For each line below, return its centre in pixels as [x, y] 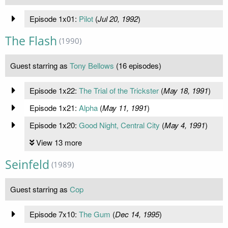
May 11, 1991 [124, 107]
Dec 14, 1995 [137, 214]
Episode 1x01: [54, 18]
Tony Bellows [92, 65]
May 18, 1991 [186, 90]
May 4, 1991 [184, 125]
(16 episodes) [138, 65]
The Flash [31, 41]
